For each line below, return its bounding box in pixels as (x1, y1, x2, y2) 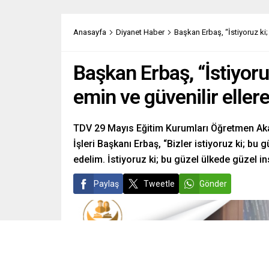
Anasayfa (73, 27, 106, 37)
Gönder (199, 178, 227, 189)
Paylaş (94, 178, 119, 189)
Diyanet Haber (116, 27, 165, 37)
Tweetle (144, 178, 175, 189)
